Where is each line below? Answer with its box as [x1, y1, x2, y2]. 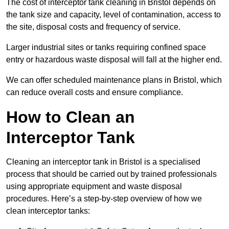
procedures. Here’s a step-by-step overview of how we [6, 194, 202, 203]
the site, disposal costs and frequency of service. [6, 22, 180, 32]
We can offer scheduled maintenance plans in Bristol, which [6, 76, 222, 85]
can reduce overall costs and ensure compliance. [6, 88, 183, 97]
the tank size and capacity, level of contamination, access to [6, 10, 221, 19]
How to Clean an [6, 108, 135, 127]
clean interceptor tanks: [6, 207, 90, 216]
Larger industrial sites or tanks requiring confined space [6, 43, 206, 52]
